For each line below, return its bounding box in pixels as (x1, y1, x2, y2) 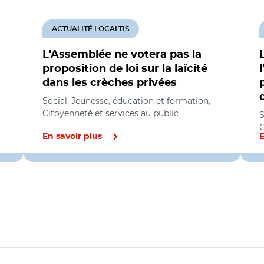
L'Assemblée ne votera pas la (42, 49, 202, 60)
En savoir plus (42, 133, 102, 141)
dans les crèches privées (42, 78, 177, 88)
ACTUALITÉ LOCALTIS (52, 25, 130, 32)
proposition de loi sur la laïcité (42, 64, 207, 74)
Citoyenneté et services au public (42, 108, 179, 118)
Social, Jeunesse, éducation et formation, (42, 95, 210, 106)
